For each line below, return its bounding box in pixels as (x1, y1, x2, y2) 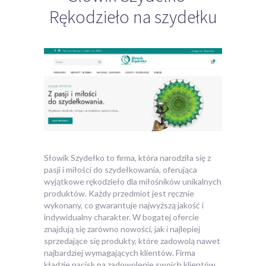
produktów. (44, 188, 87, 199)
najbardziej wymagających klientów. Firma (44, 248, 195, 258)
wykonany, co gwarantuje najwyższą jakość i (44, 200, 204, 211)
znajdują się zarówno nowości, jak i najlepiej (44, 224, 200, 235)
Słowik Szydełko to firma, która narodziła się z (44, 153, 211, 163)
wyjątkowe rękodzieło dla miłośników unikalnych (44, 176, 221, 187)
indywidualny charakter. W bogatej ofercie (44, 212, 199, 223)
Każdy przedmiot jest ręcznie (87, 188, 194, 199)
